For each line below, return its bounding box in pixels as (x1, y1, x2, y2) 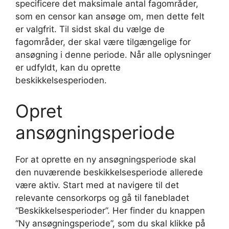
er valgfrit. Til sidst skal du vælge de (15, 24, 165, 35)
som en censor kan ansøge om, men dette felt (15, 11, 204, 22)
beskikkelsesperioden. (15, 75, 107, 86)
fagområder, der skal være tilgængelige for (15, 37, 191, 48)
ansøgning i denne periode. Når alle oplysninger (15, 50, 211, 60)
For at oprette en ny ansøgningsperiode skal (15, 154, 196, 165)
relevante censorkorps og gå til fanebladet (15, 192, 189, 203)
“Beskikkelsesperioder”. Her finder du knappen (15, 205, 205, 216)
